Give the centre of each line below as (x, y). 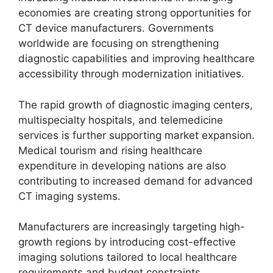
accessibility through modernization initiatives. (131, 74)
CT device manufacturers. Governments (116, 28)
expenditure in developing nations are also (122, 165)
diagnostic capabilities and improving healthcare (136, 58)
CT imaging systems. (69, 196)
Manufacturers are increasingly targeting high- (132, 227)
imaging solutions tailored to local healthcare (128, 257)
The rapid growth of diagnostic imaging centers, (136, 105)
